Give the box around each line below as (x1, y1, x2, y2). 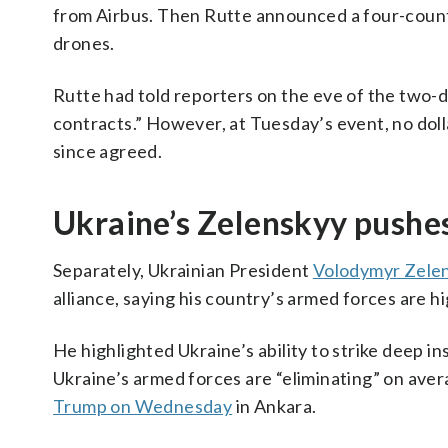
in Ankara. (232, 395, 317, 417)
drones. (53, 32, 115, 54)
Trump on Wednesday (53, 395, 233, 417)
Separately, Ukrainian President (53, 259, 313, 281)
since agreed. (53, 140, 163, 162)
